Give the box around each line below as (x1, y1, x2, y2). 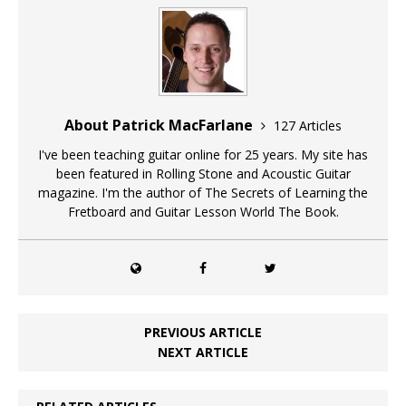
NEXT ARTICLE (158, 343, 248, 361)
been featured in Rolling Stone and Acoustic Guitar (55, 164, 351, 182)
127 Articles (274, 116, 342, 134)
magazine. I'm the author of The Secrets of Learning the (38, 183, 368, 201)
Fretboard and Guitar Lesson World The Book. (67, 202, 339, 220)
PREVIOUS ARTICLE (144, 323, 262, 341)
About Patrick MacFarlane (64, 114, 256, 135)
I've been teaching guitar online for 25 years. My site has (38, 145, 368, 163)
